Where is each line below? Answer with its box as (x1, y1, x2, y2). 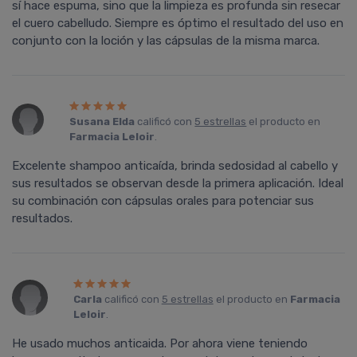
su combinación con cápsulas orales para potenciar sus (12, 194, 314, 209)
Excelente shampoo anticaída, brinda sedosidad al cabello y (12, 159, 338, 174)
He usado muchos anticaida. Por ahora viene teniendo (12, 336, 308, 351)
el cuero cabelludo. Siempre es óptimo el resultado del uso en (12, 16, 343, 31)
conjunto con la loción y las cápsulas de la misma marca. (12, 33, 320, 49)
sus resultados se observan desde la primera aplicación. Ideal (12, 176, 343, 191)
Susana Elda (69, 116, 135, 128)
